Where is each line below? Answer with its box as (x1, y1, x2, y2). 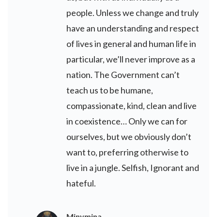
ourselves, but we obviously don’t (66, 131, 191, 142)
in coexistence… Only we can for (66, 116, 187, 127)
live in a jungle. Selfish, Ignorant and (66, 162, 199, 173)
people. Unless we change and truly (66, 7, 199, 18)
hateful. (66, 178, 96, 189)
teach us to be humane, (66, 85, 153, 96)
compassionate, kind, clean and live (66, 100, 197, 111)
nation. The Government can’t (66, 69, 180, 80)
